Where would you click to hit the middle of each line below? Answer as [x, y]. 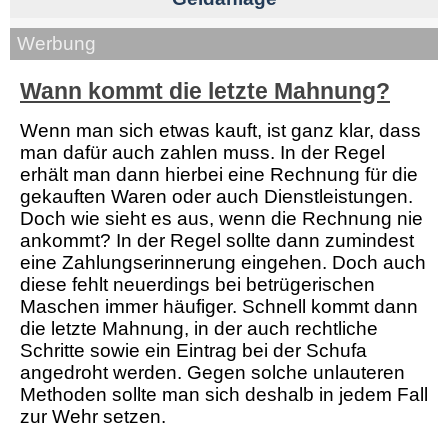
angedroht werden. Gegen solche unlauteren [212, 373]
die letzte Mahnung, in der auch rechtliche [199, 329]
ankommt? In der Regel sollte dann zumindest [217, 241]
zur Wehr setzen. [93, 417]
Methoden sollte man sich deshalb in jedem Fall [224, 395]
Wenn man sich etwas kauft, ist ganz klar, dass [220, 131]
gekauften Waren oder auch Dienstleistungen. [216, 197]
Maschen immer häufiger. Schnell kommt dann [219, 307]
